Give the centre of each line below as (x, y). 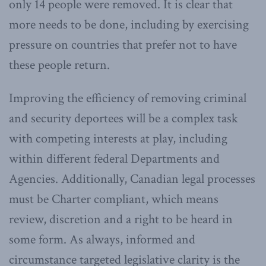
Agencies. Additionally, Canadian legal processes (132, 179)
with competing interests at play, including (118, 138)
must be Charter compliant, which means (114, 199)
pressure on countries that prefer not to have (123, 45)
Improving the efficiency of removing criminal (128, 98)
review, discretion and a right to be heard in (121, 219)
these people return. (59, 65)
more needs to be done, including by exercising (129, 24)
